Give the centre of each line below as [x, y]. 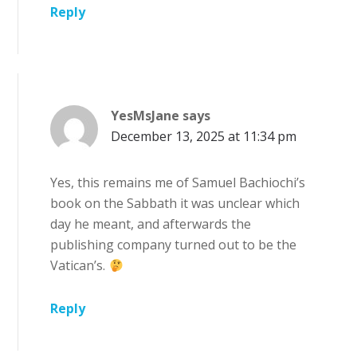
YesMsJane [145, 116]
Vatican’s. [80, 266]
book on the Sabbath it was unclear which [175, 204]
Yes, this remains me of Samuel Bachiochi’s [178, 183]
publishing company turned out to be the [174, 245]
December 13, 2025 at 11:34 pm [204, 137]
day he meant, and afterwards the [151, 224]
